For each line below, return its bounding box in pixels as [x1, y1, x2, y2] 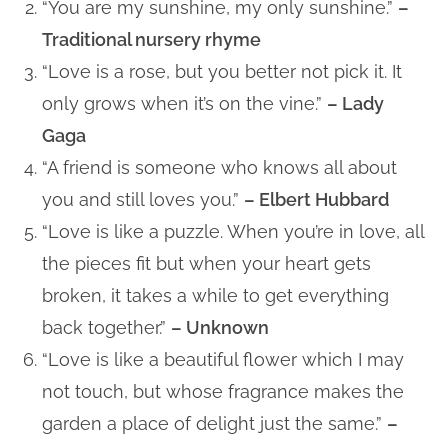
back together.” [42, 316, 172, 338]
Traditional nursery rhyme [42, 28, 262, 50]
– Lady [327, 92, 385, 114]
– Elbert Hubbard [244, 188, 390, 210]
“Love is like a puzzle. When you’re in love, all [42, 220, 425, 242]
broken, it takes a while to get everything [42, 284, 390, 306]
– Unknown [171, 316, 270, 338]
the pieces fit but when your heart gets [42, 252, 372, 274]
